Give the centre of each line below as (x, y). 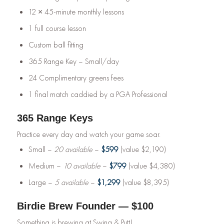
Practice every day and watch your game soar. (88, 134)
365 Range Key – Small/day (73, 61)
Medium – (45, 165)
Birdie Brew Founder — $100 (85, 206)
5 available (71, 182)
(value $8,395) (144, 182)
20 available (73, 149)
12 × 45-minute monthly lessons (76, 11)
